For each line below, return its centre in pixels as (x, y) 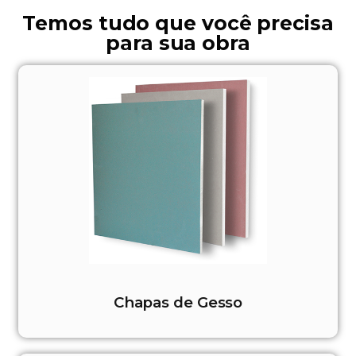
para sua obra (178, 43)
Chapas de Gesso (178, 303)
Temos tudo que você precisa (178, 23)
